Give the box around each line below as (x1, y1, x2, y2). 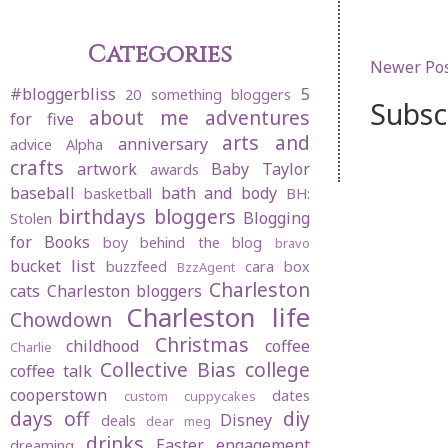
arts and (222, 129, 310, 157)
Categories (88, 38, 232, 71)
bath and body (160, 182, 278, 205)
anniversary (118, 133, 208, 156)
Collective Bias (100, 356, 236, 384)
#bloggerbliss (10, 83, 116, 106)
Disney (220, 409, 273, 432)
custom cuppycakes (124, 387, 256, 406)
